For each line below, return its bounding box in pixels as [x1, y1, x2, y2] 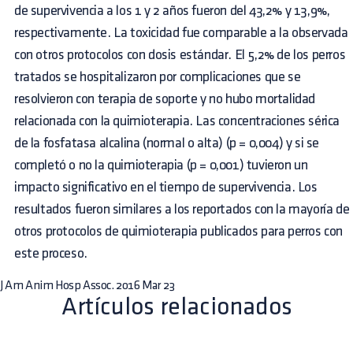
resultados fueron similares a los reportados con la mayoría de [14, 203, 350, 216]
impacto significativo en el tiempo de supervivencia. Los [14, 180, 318, 194]
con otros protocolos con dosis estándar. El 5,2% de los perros [14, 48, 346, 61]
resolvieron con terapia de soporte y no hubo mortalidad [14, 92, 316, 106]
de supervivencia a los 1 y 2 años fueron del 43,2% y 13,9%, [14, 4, 330, 17]
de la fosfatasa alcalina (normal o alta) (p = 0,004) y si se [14, 136, 320, 150]
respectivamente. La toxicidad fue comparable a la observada [14, 26, 348, 39]
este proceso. [14, 247, 87, 260]
